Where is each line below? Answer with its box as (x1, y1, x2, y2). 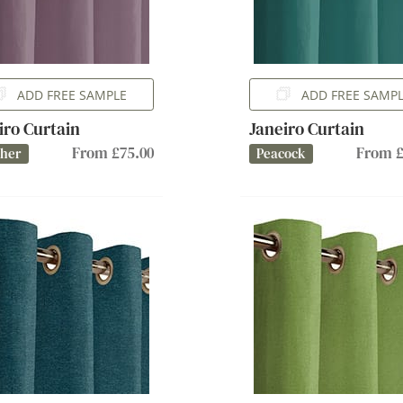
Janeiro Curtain (248, 116, 364, 141)
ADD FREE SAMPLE (17, 85, 128, 103)
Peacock (255, 144, 306, 163)
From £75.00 (72, 142, 155, 164)
